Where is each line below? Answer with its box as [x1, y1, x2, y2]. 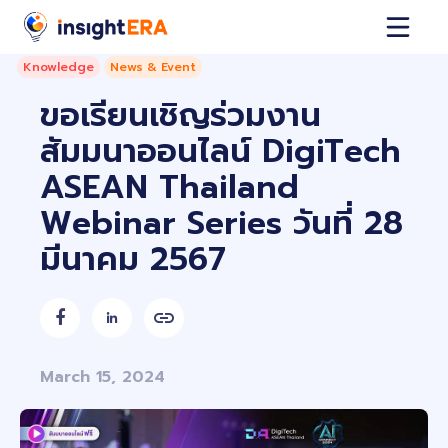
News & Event [110, 58, 196, 76]
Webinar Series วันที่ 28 [40, 199, 403, 248]
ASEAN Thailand [40, 163, 299, 212]
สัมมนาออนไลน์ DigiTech [40, 127, 401, 176]
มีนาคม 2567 [40, 235, 226, 284]
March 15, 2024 [40, 365, 183, 389]
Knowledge [23, 58, 94, 76]
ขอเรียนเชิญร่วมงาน [40, 91, 321, 140]
